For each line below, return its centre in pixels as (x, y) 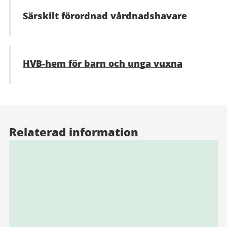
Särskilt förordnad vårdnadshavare (105, 15)
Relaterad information (74, 131)
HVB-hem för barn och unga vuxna (103, 63)
